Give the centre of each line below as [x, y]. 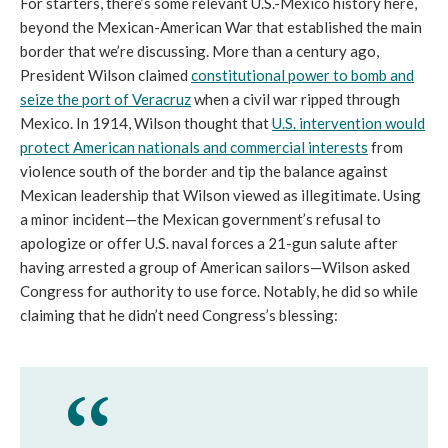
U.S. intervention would [348, 123]
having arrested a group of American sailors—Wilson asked [215, 267]
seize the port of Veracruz [105, 99]
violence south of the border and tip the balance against [204, 171]
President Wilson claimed [105, 75]
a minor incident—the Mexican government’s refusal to [200, 219]
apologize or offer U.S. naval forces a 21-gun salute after [209, 243]
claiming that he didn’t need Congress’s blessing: [180, 315]
